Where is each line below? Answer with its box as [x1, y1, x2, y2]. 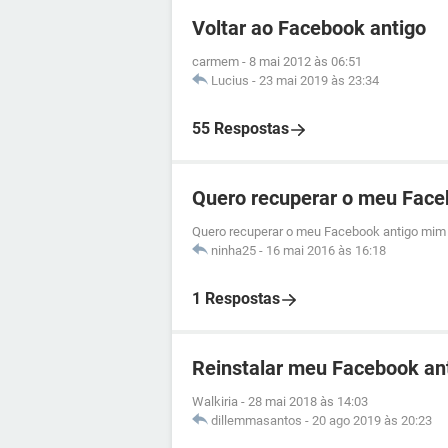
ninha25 [211, 243, 256, 258]
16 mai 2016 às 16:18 [266, 243, 386, 258]
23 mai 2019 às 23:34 [259, 73, 379, 88]
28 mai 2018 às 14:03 [248, 394, 368, 409]
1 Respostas [192, 289, 280, 308]
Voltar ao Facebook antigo [192, 16, 426, 40]
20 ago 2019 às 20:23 [312, 413, 432, 428]
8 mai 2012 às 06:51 [249, 54, 362, 69]
